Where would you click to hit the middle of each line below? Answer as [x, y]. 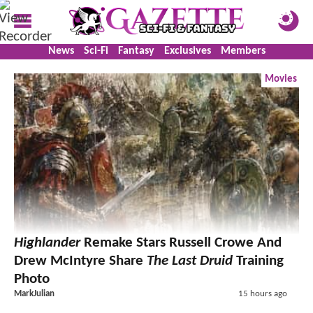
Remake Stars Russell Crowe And [181, 242]
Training [258, 261]
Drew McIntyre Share [80, 261]
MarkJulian [34, 293]
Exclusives [187, 51]
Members [243, 51]
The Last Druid [190, 261]
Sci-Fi [96, 51]
